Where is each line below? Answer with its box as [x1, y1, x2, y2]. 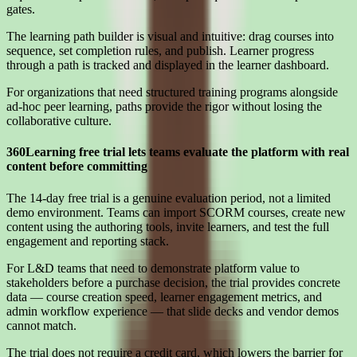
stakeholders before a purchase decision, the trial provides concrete [6, 275, 340, 289]
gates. [6, 2, 35, 17]
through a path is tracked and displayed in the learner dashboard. [6, 58, 329, 73]
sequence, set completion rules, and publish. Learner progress [6, 44, 314, 58]
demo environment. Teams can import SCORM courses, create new [6, 205, 346, 219]
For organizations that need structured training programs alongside [6, 85, 338, 100]
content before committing [6, 159, 147, 174]
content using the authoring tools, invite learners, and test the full [6, 219, 329, 233]
